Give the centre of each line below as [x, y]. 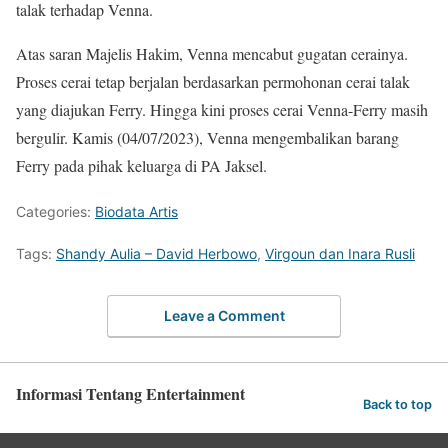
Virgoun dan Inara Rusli [340, 253]
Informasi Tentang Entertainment [130, 394]
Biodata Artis [136, 211]
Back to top [397, 405]
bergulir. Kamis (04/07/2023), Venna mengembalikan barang [207, 137]
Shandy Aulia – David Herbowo [156, 253]
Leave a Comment [224, 316]
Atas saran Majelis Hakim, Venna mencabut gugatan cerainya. [212, 53]
